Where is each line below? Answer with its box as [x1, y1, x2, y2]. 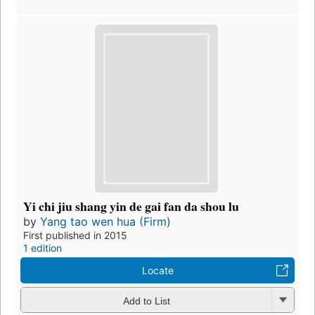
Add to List [122, 295, 170, 307]
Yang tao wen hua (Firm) [40, 214, 171, 229]
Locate [141, 264, 174, 277]
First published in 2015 [23, 229, 127, 242]
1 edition [23, 242, 62, 255]
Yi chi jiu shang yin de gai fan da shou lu [23, 197, 239, 216]
